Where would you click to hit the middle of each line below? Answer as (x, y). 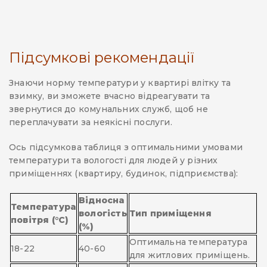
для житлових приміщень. (190, 255)
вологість (103, 214)
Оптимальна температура (189, 242)
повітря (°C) (40, 220)
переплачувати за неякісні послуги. (91, 122)
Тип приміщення (170, 214)
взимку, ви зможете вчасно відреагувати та (110, 96)
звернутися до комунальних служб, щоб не (108, 109)
